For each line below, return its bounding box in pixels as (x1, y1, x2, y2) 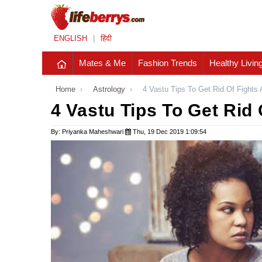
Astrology (93, 85, 125, 94)
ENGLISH (54, 34, 87, 43)
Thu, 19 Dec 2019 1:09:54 (131, 128, 206, 136)
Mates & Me (79, 58, 126, 68)
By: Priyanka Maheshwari (51, 128, 125, 136)
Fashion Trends (138, 58, 197, 68)
